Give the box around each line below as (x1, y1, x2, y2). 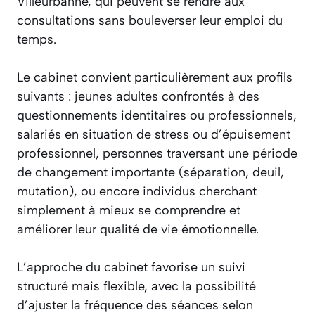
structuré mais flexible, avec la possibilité (17, 278, 256, 295)
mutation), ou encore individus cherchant (17, 184, 257, 200)
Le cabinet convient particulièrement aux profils (17, 70, 292, 86)
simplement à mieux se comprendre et (17, 202, 240, 219)
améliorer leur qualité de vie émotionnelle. (17, 221, 259, 238)
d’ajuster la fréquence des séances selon (17, 297, 253, 314)
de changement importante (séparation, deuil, (17, 165, 284, 181)
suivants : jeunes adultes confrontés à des (17, 89, 259, 105)
